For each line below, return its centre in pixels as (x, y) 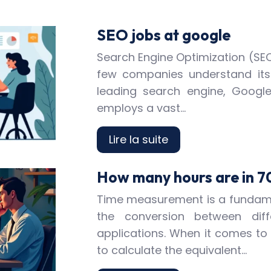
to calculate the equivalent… (172, 250)
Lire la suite (139, 139)
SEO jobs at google (164, 35)
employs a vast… (141, 108)
